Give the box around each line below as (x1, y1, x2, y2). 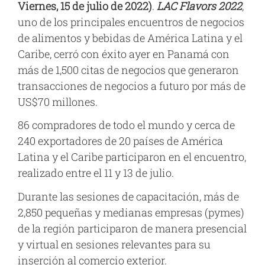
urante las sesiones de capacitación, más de (25, 189, 239, 203)
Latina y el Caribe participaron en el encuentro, (18, 150, 246, 164)
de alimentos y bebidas (18, 30, 131, 45)
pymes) (208, 205, 244, 219)
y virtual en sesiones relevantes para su (18, 237, 211, 251)
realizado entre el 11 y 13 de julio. (18, 166, 174, 180)
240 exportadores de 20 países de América (18, 134, 223, 148)
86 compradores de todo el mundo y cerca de (18, 118, 235, 132)
